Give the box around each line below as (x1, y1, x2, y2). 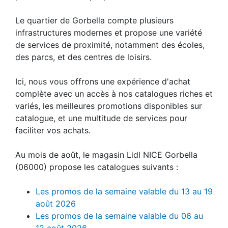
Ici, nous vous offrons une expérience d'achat (15, 76, 190, 87)
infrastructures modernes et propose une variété (15, 27, 202, 38)
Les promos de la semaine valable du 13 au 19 (36, 186, 213, 196)
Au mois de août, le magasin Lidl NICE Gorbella (15, 149, 197, 160)
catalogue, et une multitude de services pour (15, 112, 187, 123)
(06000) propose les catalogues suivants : (15, 161, 178, 172)
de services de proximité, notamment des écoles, (15, 39, 205, 50)
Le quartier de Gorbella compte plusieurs (15, 15, 174, 25)
